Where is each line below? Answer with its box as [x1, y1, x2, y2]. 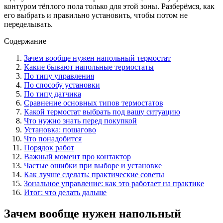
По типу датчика [24, 89, 81, 98]
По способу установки [24, 80, 100, 89]
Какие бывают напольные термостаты [24, 62, 154, 71]
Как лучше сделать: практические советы [24, 170, 164, 179]
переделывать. [4, 19, 53, 28]
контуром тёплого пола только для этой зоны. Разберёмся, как [4, 1, 215, 10]
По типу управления [24, 71, 94, 80]
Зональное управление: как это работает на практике [24, 179, 204, 188]
